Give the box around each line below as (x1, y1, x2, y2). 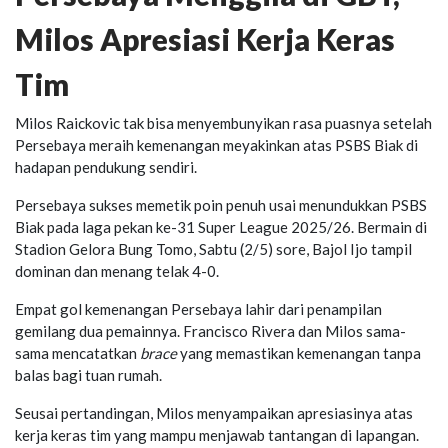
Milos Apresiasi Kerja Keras (15, 20, 395, 57)
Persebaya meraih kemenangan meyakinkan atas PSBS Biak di (15, 135, 418, 154)
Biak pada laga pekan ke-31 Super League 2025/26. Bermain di (15, 217, 427, 236)
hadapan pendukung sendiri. (15, 157, 197, 176)
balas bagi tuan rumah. (15, 365, 162, 384)
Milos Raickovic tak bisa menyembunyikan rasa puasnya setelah (15, 113, 432, 132)
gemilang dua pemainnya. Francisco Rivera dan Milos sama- (15, 321, 406, 340)
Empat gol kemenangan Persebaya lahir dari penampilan (15, 299, 382, 318)
